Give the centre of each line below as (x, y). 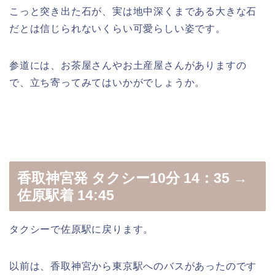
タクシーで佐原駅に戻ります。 (82, 230)
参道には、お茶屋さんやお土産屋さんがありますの (128, 65)
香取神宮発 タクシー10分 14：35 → (132, 178)
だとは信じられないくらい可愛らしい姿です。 (118, 28)
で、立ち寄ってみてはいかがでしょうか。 (109, 82)
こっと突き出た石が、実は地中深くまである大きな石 (133, 11)
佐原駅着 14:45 (66, 196)
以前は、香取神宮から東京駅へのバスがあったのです (133, 266)
